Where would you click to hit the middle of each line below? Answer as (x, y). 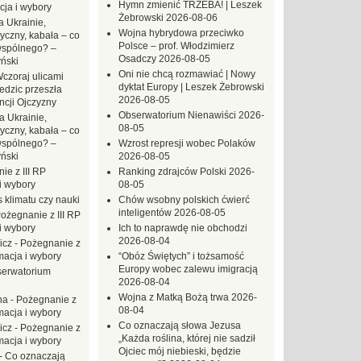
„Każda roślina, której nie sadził (187, 338)
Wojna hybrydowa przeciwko (181, 33)
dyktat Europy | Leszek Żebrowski (191, 87)
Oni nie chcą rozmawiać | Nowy (187, 74)
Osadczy (137, 59)
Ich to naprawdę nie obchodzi (183, 228)
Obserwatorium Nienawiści (177, 115)
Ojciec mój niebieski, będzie (180, 351)
